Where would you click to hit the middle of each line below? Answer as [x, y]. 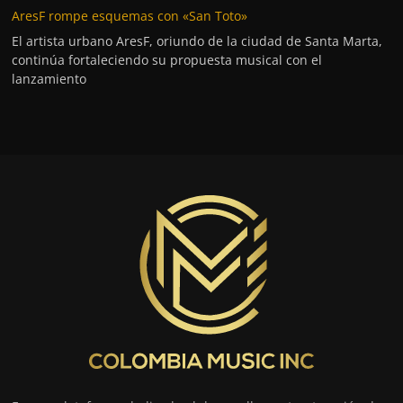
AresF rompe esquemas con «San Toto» [130, 16]
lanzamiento [49, 79]
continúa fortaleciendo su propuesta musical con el [167, 60]
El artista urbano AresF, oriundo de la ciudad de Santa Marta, [197, 41]
